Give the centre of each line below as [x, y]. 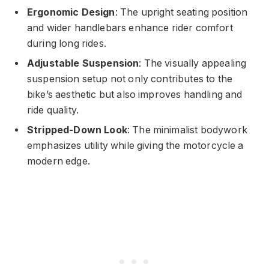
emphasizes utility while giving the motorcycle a [135, 145]
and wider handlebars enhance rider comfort [130, 28]
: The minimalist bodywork [187, 130]
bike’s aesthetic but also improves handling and [135, 94]
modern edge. [59, 161]
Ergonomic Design [71, 12]
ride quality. [53, 110]
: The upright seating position [181, 12]
